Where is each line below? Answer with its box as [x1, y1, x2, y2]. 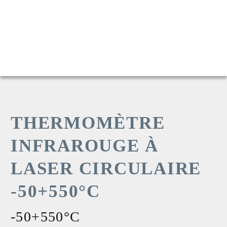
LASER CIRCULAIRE [11, 159, 201, 178]
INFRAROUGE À [11, 136, 159, 156]
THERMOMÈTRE [11, 113, 165, 133]
